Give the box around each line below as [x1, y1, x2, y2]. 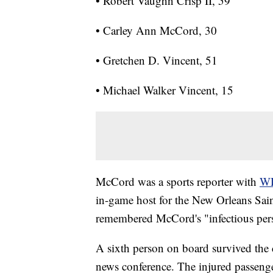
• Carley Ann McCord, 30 [96, 23, 217, 38]
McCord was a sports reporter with [96, 174, 260, 190]
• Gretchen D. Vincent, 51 [96, 52, 218, 68]
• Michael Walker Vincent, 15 [96, 82, 233, 98]
